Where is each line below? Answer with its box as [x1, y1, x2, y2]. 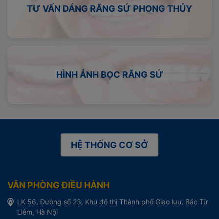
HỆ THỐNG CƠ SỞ [71, 139, 148, 150]
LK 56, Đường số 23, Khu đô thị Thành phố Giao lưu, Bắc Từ [17, 197, 208, 206]
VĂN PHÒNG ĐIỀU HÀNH [7, 179, 109, 190]
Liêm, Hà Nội [17, 207, 58, 216]
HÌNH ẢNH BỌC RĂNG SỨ [56, 69, 163, 80]
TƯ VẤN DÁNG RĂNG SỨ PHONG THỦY [27, 3, 192, 14]
